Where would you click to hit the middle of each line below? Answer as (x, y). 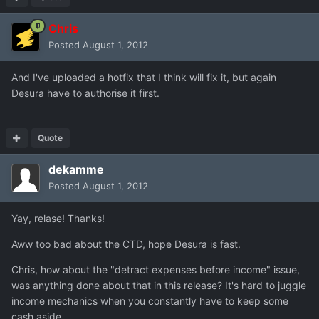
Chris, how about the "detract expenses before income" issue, (156, 269)
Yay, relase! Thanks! (58, 218)
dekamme (76, 169)
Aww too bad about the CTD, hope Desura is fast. (126, 244)
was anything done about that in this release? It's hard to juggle (159, 285)
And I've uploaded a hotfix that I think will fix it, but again (144, 77)
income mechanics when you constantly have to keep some (150, 300)
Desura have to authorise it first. (85, 93)
